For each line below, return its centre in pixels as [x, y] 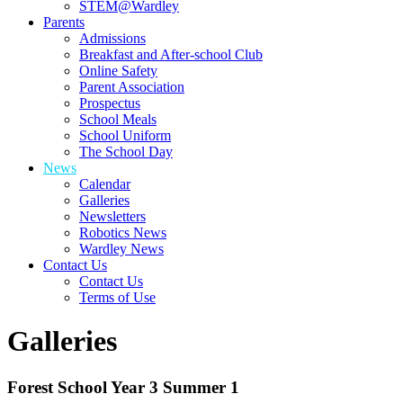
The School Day [126, 151]
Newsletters [112, 216]
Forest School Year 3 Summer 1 [123, 387]
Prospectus [110, 103]
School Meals [118, 119]
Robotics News [123, 232]
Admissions [112, 38]
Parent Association [132, 86]
